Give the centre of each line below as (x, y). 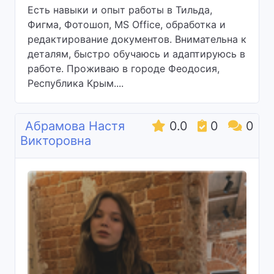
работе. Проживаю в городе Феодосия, (124, 68)
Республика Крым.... (76, 83)
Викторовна (56, 141)
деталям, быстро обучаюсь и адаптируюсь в (136, 54)
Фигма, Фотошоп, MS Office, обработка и (127, 24)
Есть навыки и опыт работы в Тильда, (120, 10)
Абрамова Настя (75, 126)
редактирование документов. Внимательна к (137, 39)
